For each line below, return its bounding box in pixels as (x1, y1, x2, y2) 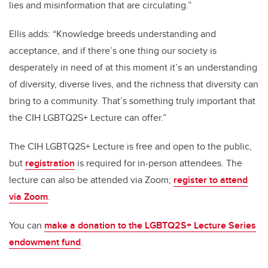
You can (9, 218, 44, 233)
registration (25, 156, 75, 170)
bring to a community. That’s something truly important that (9, 94, 255, 108)
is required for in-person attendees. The (75, 156, 242, 170)
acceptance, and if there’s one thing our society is (9, 44, 217, 58)
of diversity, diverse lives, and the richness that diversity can (9, 77, 258, 92)
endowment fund (9, 235, 81, 249)
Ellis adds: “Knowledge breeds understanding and (9, 27, 216, 41)
